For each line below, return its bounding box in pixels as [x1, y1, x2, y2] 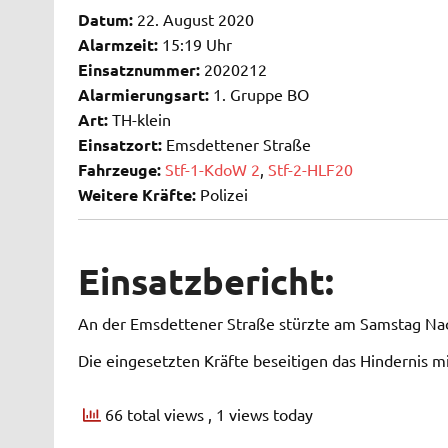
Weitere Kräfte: [77, 184, 196, 206]
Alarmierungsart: [77, 84, 209, 106]
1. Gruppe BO [208, 84, 309, 105]
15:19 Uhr [157, 34, 232, 55]
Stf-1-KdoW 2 [164, 159, 260, 180]
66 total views [100, 404, 208, 425]
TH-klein [107, 109, 171, 130]
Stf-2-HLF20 [267, 159, 353, 180]
